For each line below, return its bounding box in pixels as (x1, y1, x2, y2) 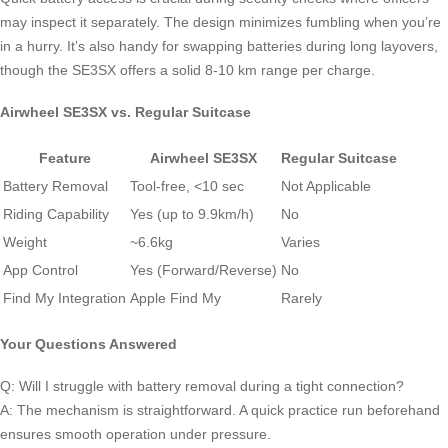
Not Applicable (281, 178, 371, 195)
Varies (281, 234, 320, 251)
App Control (3, 262, 78, 279)
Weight (3, 234, 47, 251)
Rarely (281, 290, 322, 307)
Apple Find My (130, 290, 221, 307)
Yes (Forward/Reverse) (130, 262, 277, 279)
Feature (38, 150, 91, 167)
